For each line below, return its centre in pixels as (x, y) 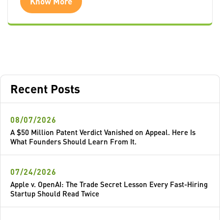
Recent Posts (45, 89)
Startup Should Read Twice (55, 194)
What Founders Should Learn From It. (73, 142)
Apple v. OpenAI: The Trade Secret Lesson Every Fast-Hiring (109, 184)
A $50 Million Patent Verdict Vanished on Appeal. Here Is (103, 132)
